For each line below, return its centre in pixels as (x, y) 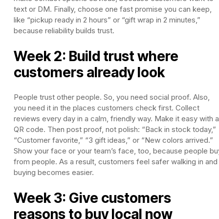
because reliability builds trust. (64, 30)
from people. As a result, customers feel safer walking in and (116, 161)
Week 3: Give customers (92, 198)
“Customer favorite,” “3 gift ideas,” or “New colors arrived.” (113, 140)
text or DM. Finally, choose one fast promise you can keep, (113, 9)
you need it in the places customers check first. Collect (107, 108)
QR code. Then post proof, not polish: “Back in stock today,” (115, 129)
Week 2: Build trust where (96, 56)
